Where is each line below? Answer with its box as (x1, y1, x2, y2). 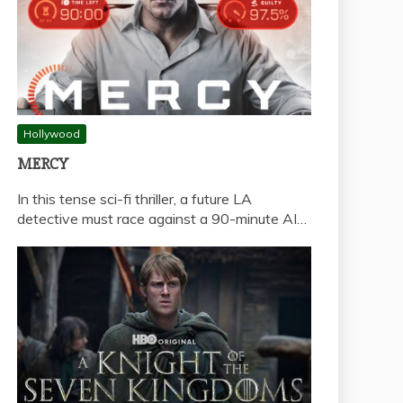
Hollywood (23, 126, 80, 140)
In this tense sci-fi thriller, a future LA (17, 189, 252, 208)
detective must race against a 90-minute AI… (17, 209, 307, 228)
